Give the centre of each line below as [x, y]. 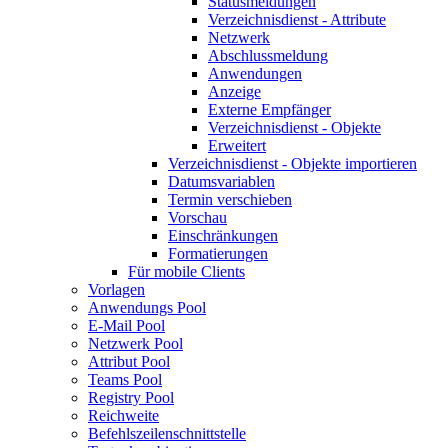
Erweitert [237, 145]
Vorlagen [116, 289]
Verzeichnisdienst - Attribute [297, 19]
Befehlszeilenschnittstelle [167, 433]
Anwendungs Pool [147, 307]
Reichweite [123, 415]
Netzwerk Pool [135, 343]
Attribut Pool [129, 361]
